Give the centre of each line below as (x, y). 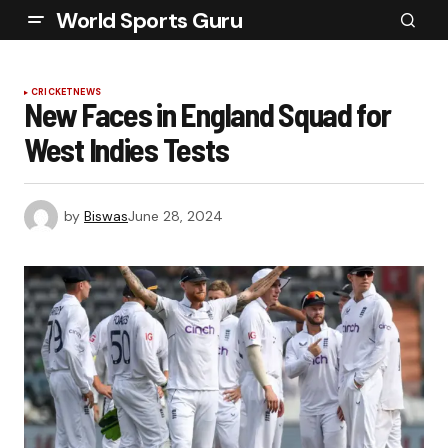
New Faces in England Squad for (207, 114)
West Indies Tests (126, 149)
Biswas (106, 215)
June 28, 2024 (175, 215)
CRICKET (52, 92)
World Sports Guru (149, 20)
